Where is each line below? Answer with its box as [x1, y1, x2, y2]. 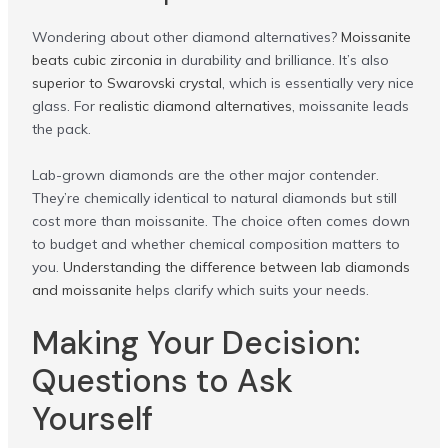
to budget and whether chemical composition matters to [31, 234, 400, 253]
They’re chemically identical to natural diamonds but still [31, 188, 397, 207]
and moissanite [31, 280, 132, 299]
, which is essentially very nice [221, 74, 414, 93]
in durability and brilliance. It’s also [161, 51, 389, 70]
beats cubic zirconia [31, 51, 162, 70]
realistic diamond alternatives [98, 97, 292, 116]
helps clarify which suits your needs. [131, 280, 369, 299]
